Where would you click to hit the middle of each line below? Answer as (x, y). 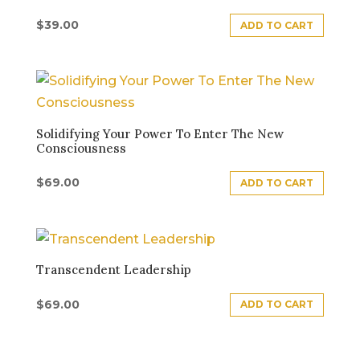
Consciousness (81, 148)
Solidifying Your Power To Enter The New (160, 133)
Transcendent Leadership (113, 270)
